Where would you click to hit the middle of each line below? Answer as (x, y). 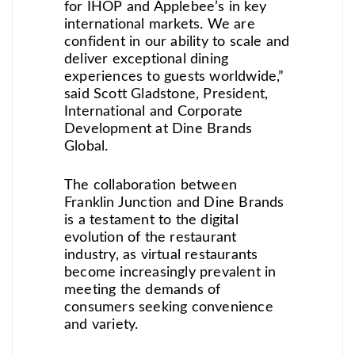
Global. (86, 146)
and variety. (101, 324)
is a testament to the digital (151, 220)
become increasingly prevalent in (170, 272)
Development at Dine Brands (158, 129)
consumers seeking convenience (169, 307)
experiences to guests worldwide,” (174, 76)
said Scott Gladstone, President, (166, 94)
